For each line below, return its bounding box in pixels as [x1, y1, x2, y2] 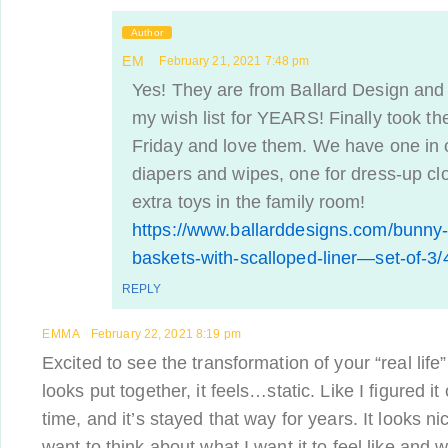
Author [131, 27, 163, 38]
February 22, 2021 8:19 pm [90, 327, 241, 341]
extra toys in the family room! [132, 192, 366, 212]
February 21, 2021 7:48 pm [159, 54, 310, 68]
